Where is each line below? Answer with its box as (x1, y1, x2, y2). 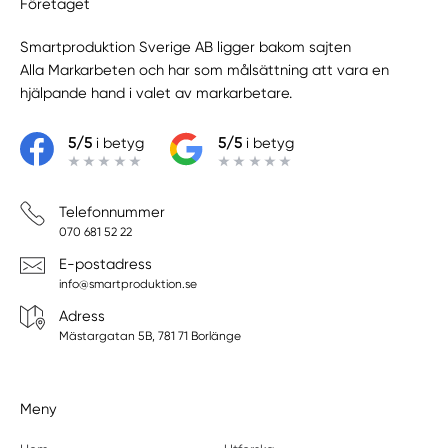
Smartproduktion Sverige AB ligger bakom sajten (20, 38, 352, 57)
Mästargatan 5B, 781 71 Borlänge (58, 329, 241, 344)
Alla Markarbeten (20, 61, 136, 80)
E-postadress (58, 254, 152, 273)
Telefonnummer (58, 202, 165, 221)
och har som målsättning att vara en (135, 61, 390, 80)
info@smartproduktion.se (58, 276, 197, 291)
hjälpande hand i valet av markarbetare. (20, 84, 293, 103)
